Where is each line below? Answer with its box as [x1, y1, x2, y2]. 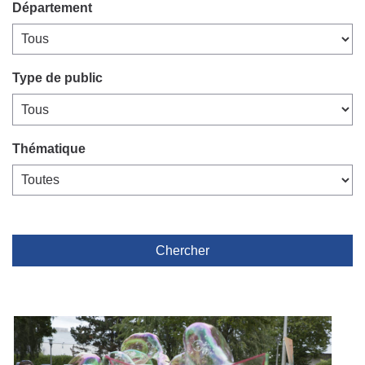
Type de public [12, 71, 103, 86]
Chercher [156, 244, 209, 258]
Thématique [12, 141, 86, 156]
